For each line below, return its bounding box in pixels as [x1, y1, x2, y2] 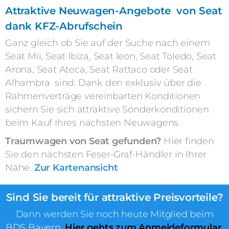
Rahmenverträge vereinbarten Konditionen [5, 90, 201, 102]
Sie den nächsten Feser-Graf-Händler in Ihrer [5, 149, 207, 161]
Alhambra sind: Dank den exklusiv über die [5, 77, 201, 89]
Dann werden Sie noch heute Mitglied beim [15, 209, 214, 220]
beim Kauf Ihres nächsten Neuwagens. [5, 117, 180, 129]
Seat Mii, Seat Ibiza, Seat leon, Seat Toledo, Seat [5, 51, 216, 62]
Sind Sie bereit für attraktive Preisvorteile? [6, 191, 223, 204]
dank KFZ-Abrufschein [5, 20, 123, 33]
